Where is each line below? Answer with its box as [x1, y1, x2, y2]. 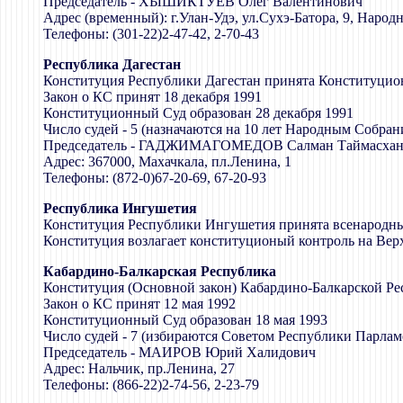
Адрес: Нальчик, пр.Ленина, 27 [43, 360, 235, 376]
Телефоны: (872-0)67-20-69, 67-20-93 [43, 169, 266, 185]
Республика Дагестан [43, 56, 181, 72]
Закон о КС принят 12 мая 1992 [43, 295, 236, 311]
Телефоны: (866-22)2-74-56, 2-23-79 [43, 376, 259, 392]
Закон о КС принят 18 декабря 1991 [43, 88, 262, 104]
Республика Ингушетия [43, 200, 197, 216]
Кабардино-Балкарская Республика [43, 263, 276, 279]
